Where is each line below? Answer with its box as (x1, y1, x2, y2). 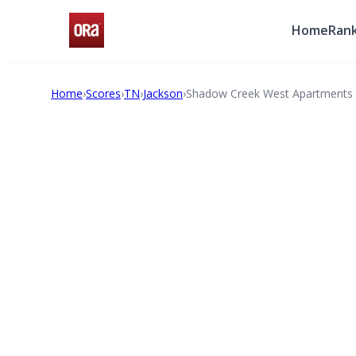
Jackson (143, 86, 183, 101)
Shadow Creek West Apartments (186, 86, 353, 101)
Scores (86, 86, 121, 101)
